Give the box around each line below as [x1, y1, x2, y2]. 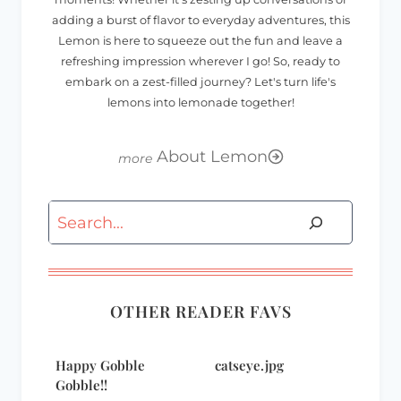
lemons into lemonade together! [107, 96, 294, 110]
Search [47, 204, 103, 225]
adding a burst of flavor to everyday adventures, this [51, 13, 350, 28]
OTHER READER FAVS [109, 300, 292, 322]
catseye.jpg [215, 355, 284, 374]
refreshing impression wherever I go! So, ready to [61, 55, 340, 69]
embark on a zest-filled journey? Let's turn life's [65, 75, 336, 90]
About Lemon [156, 147, 268, 167]
